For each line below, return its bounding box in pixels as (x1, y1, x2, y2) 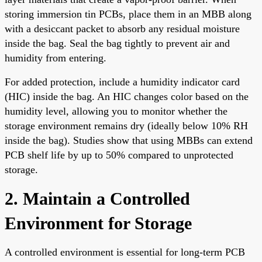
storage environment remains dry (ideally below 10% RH (5, 119, 248, 132)
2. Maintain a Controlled (5, 188, 190, 208)
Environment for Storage (5, 213, 192, 233)
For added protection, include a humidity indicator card (5, 75, 240, 88)
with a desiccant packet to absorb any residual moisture (5, 22, 240, 35)
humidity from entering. (5, 51, 106, 64)
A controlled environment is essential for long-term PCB (5, 246, 245, 258)
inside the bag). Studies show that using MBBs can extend (5, 134, 253, 146)
